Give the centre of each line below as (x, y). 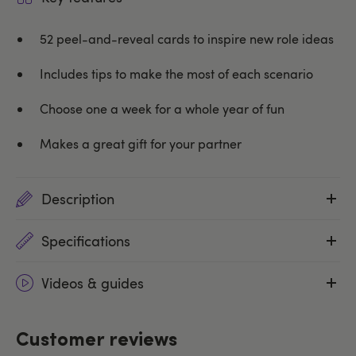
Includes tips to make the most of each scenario (176, 74)
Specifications (86, 240)
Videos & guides (93, 282)
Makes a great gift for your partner (141, 143)
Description (78, 198)
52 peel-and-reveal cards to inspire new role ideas (187, 39)
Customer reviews (97, 341)
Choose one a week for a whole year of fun (162, 108)
